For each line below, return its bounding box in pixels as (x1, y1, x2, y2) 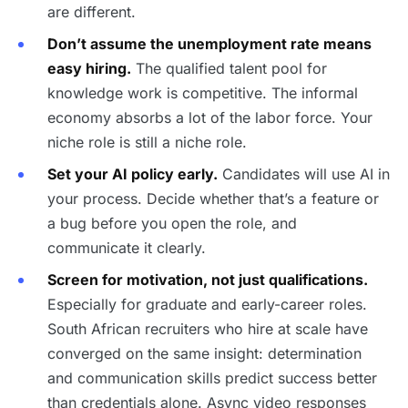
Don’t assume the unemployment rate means (47, 35, 372, 53)
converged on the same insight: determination (47, 344, 362, 362)
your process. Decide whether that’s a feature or (47, 189, 379, 208)
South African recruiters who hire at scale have (47, 320, 368, 338)
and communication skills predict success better (47, 369, 377, 387)
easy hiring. (47, 59, 131, 77)
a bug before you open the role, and (47, 214, 297, 232)
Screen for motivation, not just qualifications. (47, 270, 368, 289)
